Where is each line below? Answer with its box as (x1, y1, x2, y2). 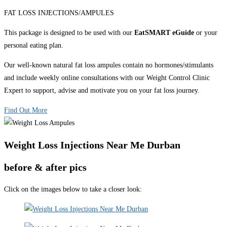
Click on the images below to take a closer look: (4, 185, 142, 193)
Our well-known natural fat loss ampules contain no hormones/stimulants (4, 61, 213, 69)
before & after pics (4, 162, 87, 173)
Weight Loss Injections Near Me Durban (4, 139, 180, 150)
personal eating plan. (4, 41, 65, 49)
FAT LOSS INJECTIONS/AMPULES (4, 9, 114, 17)
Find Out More (4, 106, 47, 114)
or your (194, 28, 217, 36)
